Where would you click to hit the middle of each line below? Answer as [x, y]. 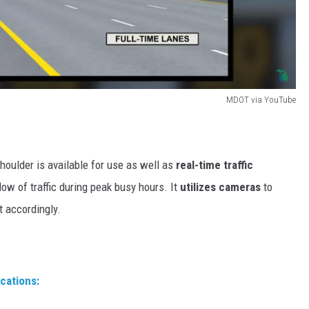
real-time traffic [215, 165]
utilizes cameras [220, 187]
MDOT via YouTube [261, 100]
